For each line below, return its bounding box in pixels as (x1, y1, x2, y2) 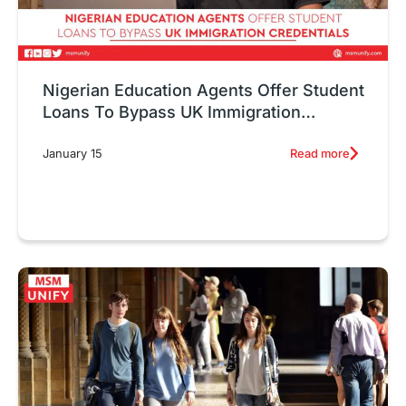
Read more (289, 145, 350, 160)
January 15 (43, 146, 102, 161)
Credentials (43, 123, 133, 143)
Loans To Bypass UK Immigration (43, 101, 301, 121)
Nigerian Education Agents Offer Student (43, 80, 364, 100)
